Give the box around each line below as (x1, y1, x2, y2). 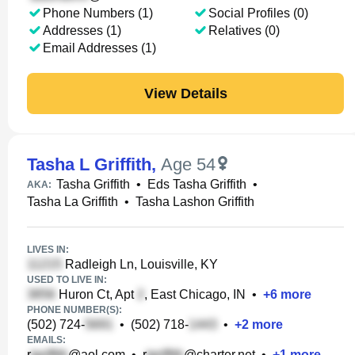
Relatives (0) (208, 24, 280, 37)
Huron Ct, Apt (55, 288, 137, 301)
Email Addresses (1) (43, 41, 156, 55)
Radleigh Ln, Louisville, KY (62, 258, 218, 271)
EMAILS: (27, 334, 66, 345)
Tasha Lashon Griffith (136, 195, 254, 208)
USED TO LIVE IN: (27, 274, 107, 285)
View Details (143, 85, 227, 101)
